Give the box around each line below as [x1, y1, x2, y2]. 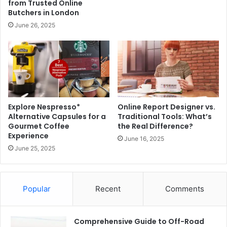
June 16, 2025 [124, 135, 164, 143]
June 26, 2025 [15, 21, 55, 29]
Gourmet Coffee [8, 121, 69, 132]
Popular [22, 184, 51, 194]
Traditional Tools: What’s [118, 111, 212, 122]
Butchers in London [8, 7, 79, 18]
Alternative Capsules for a [8, 111, 106, 122]
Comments [165, 184, 205, 194]
